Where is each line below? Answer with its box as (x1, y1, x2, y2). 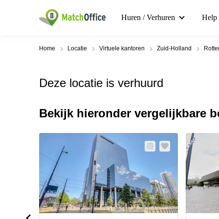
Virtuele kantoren (99, 45, 145, 52)
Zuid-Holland (157, 45, 192, 52)
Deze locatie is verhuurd (39, 76, 163, 89)
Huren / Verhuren (121, 13, 175, 22)
